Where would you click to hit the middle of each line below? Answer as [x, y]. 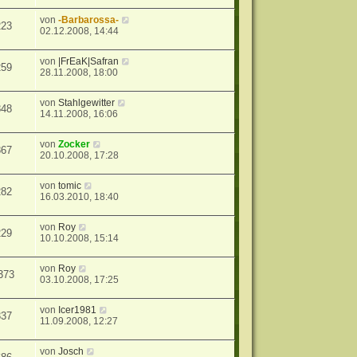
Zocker [75, 145]
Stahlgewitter [87, 103]
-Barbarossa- [89, 20]
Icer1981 [78, 310]
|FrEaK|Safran [89, 62]
